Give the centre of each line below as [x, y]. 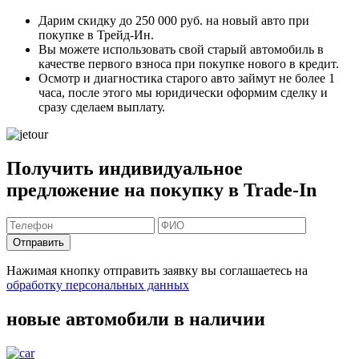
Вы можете [71, 50]
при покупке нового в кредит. [255, 64]
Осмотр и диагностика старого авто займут [159, 79]
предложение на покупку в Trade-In [161, 190]
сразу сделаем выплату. [102, 107]
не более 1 [307, 79]
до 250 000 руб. [161, 21]
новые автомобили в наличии [136, 319]
